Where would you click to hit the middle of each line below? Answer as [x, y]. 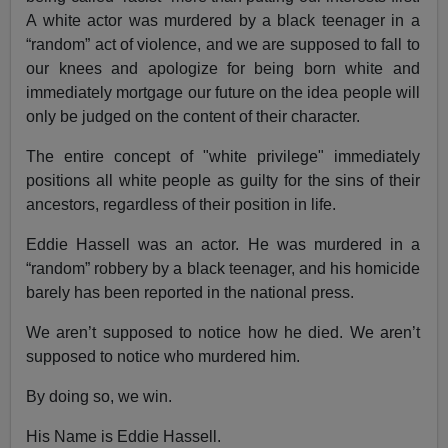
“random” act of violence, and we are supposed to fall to [223, 44]
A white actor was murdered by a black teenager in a [223, 20]
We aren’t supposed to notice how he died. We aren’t [223, 332]
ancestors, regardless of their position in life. [181, 204]
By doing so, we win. [99, 396]
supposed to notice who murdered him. [163, 356]
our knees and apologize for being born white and [223, 68]
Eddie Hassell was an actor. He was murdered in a [223, 244]
